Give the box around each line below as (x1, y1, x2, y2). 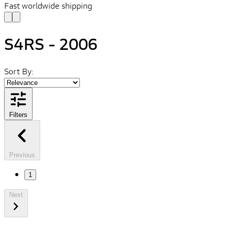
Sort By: (4, 65, 34, 76)
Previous (9, 151, 35, 159)
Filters (9, 110, 27, 119)
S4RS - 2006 (4, 33, 97, 55)
